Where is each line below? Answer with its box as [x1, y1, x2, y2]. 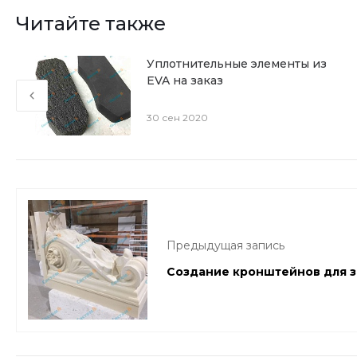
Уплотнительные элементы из [146, 57, 327, 71]
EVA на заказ [146, 73, 223, 88]
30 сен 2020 [146, 112, 208, 124]
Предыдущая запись [167, 237, 284, 253]
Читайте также [16, 12, 166, 35]
